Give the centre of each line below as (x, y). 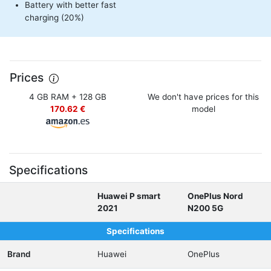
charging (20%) (54, 17)
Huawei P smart (129, 196)
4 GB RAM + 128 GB (68, 97)
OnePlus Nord (215, 196)
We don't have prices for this (203, 97)
